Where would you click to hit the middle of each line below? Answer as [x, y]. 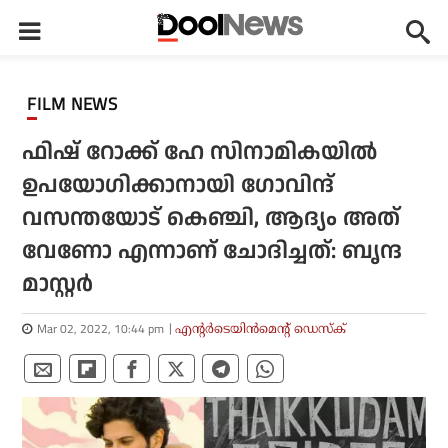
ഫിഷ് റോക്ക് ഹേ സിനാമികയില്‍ [200, 152]
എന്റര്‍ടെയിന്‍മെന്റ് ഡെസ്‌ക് [261, 328]
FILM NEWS [78, 104]
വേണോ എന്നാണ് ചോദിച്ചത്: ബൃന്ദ [212, 251]
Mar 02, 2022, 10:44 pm [101, 328]
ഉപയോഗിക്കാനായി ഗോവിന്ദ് [178, 185]
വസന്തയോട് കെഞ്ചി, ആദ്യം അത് [211, 218]
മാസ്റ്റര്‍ [58, 284]
